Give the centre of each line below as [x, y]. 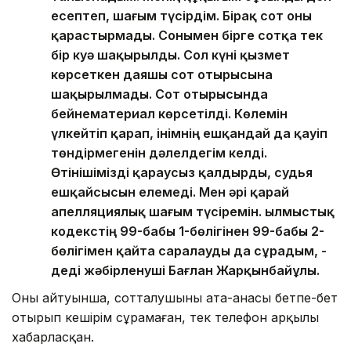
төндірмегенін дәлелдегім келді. [159, 153]
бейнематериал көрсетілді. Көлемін [169, 114]
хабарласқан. [53, 337]
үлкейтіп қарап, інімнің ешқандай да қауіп [189, 134]
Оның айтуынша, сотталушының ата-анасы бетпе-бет [175, 298]
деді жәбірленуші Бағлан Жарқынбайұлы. [185, 271]
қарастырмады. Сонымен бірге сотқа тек [187, 36]
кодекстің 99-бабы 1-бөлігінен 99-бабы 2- [188, 232]
